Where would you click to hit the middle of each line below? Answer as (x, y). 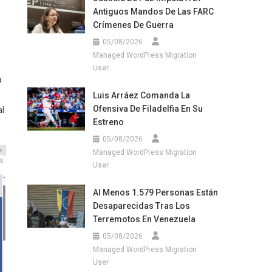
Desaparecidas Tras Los (141, 206)
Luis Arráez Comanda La (141, 95)
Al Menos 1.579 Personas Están (155, 192)
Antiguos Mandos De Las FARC (153, 11)
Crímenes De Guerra (133, 25)
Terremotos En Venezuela (144, 219)
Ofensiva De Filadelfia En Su (148, 108)
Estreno (108, 122)
